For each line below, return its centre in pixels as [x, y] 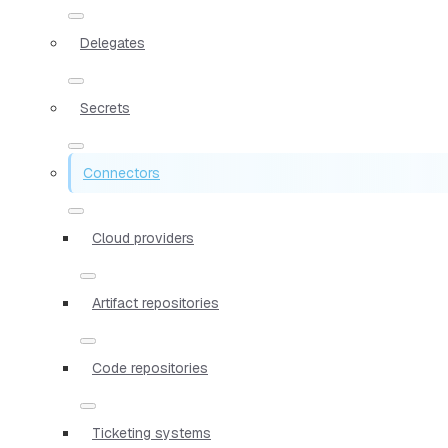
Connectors [121, 172]
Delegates [112, 42]
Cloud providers [143, 237]
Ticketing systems [151, 432]
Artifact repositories [155, 302]
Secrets [105, 107]
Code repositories [150, 367]
